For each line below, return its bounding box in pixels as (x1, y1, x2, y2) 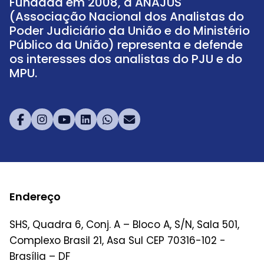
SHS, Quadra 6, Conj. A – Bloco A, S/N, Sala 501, (9, 217, 239, 232)
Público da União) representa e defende (9, 37, 243, 53)
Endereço (9, 189, 61, 204)
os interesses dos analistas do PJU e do (9, 51, 242, 67)
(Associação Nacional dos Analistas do (9, 8, 244, 25)
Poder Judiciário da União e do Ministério (9, 22, 250, 39)
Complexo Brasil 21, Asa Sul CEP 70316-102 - (9, 233, 226, 247)
